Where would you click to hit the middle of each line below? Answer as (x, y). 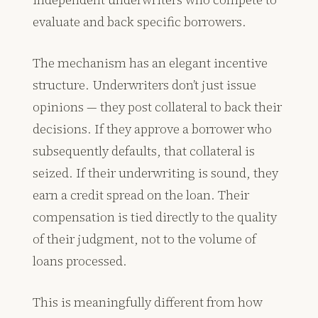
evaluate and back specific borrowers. (140, 22)
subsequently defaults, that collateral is (144, 151)
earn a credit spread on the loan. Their (141, 195)
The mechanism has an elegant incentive (150, 63)
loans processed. (80, 261)
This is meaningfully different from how (148, 302)
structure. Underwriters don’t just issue (145, 85)
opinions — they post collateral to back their (158, 107)
